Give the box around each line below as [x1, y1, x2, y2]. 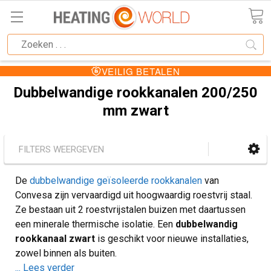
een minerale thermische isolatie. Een [15, 218, 175, 230]
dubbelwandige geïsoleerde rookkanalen [30, 175, 202, 187]
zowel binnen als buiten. [15, 247, 117, 260]
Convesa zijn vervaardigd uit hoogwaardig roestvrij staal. [15, 189, 252, 201]
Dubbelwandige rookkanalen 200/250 [13, 84, 258, 102]
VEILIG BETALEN [101, 65, 180, 78]
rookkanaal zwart [15, 233, 95, 245]
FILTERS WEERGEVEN [19, 144, 104, 155]
